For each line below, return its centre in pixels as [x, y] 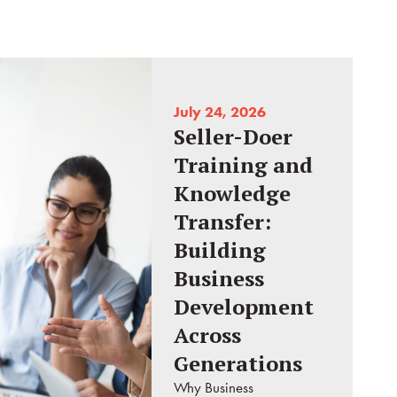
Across [208, 335]
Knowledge [233, 194]
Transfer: [223, 222]
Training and [244, 165]
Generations [238, 364]
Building [220, 250]
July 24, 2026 [220, 112]
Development [244, 307]
